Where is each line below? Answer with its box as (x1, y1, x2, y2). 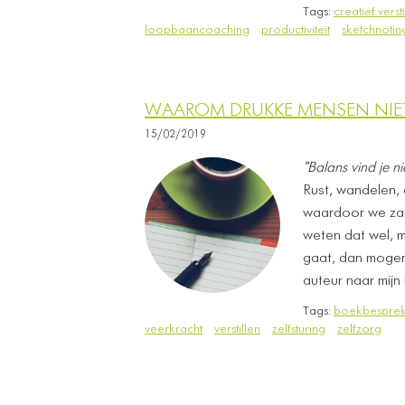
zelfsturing (272, 323, 325, 335)
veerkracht (145, 323, 202, 335)
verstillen (214, 323, 260, 335)
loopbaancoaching (145, 24, 250, 36)
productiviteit (261, 24, 330, 36)
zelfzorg (337, 323, 381, 335)
